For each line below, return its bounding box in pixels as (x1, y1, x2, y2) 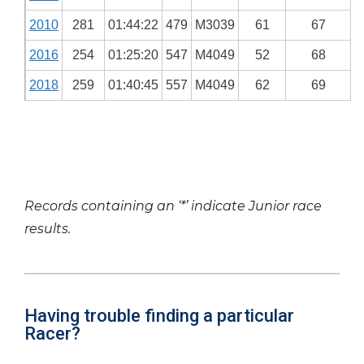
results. (24, 221, 74, 236)
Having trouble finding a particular (24, 305, 294, 326)
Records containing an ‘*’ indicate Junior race (24, 198, 322, 214)
